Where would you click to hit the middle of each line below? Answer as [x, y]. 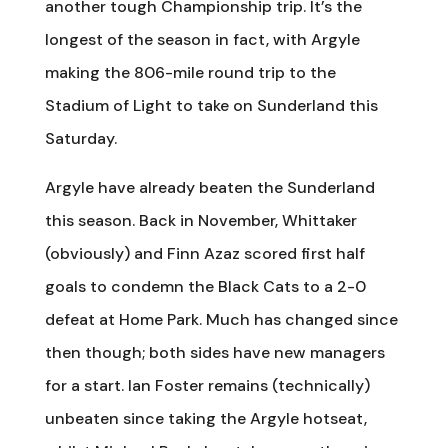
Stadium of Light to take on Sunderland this [211, 105]
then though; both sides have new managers [214, 352]
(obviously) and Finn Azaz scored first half [204, 253]
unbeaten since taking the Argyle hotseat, [205, 418]
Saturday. [80, 138]
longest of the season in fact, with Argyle [202, 39]
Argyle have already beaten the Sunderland [209, 187]
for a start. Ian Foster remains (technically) [207, 385]
